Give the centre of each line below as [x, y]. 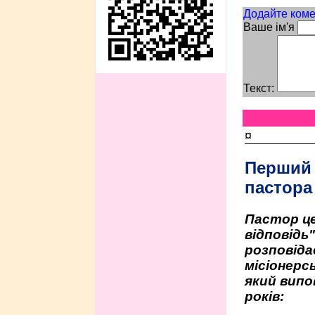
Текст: [258, 88]
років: [264, 296]
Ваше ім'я [269, 27]
